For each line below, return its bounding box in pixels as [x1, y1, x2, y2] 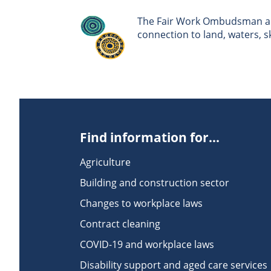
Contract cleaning [80, 217, 160, 230]
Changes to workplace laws [80, 197, 203, 210]
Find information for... [80, 129, 220, 146]
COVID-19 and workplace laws [80, 238, 214, 251]
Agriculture [80, 155, 131, 169]
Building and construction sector [80, 176, 229, 189]
